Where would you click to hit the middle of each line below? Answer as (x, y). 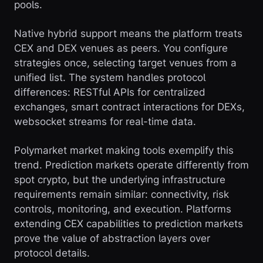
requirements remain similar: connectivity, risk (122, 195)
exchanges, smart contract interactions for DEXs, (129, 107)
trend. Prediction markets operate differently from (131, 165)
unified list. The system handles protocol (110, 78)
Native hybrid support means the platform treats (128, 34)
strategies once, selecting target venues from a (125, 63)
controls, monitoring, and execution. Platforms (123, 209)
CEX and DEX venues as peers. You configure (121, 48)
